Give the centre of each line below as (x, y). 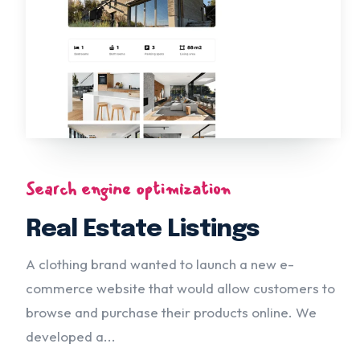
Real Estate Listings (143, 229)
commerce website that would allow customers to (180, 288)
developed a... (71, 336)
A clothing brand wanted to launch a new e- (160, 264)
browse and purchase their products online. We (171, 312)
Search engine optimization (128, 188)
